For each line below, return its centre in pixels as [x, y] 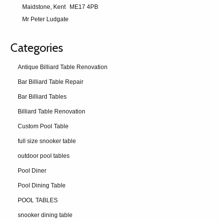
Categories [37, 48]
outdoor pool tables [44, 156]
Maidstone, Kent [44, 7]
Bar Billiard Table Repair [51, 82]
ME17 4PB [84, 7]
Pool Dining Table [42, 185]
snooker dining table [45, 215]
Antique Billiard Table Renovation [63, 67]
